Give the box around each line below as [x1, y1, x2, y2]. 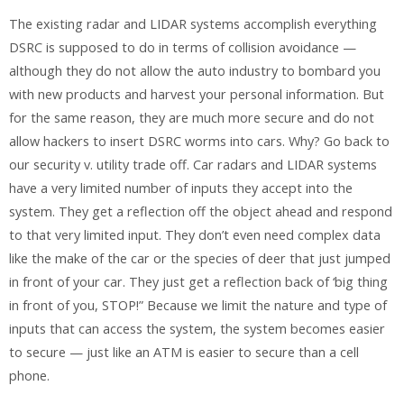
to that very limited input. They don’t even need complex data [9, 226, 381, 244]
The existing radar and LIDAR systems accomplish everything [9, 15, 377, 33]
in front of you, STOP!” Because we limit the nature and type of [9, 297, 387, 315]
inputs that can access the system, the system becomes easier [9, 320, 385, 338]
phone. [9, 367, 50, 385]
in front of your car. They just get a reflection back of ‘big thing [9, 273, 388, 291]
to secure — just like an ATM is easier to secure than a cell [9, 344, 359, 362]
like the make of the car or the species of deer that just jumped [9, 250, 390, 268]
